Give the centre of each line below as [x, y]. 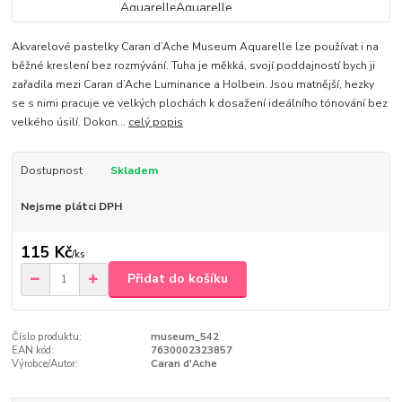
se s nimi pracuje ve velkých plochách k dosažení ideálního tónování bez [200, 104]
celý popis [156, 122]
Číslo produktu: [47, 336]
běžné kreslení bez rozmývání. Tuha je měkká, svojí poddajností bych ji [194, 66]
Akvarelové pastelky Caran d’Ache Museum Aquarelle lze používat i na [196, 47]
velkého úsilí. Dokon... [70, 122]
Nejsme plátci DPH [71, 207]
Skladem [134, 171]
